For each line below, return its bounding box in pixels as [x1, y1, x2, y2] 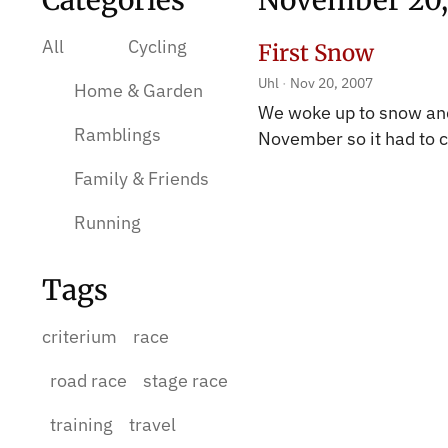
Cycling [128, 35, 187, 58]
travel [129, 413, 176, 436]
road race [50, 369, 127, 392]
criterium [42, 325, 117, 348]
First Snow [258, 39, 374, 67]
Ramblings [74, 123, 161, 146]
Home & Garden [74, 79, 203, 102]
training [50, 413, 113, 436]
